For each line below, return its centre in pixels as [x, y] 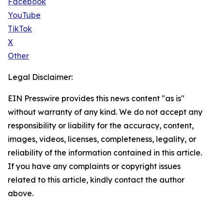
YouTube [24, 15]
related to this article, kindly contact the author [96, 180]
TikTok [20, 29]
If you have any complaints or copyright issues [94, 166]
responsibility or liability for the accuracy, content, [101, 125]
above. [21, 193]
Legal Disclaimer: [40, 77]
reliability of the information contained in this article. [105, 153]
